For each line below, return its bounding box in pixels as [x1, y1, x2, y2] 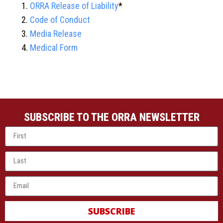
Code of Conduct [30, 14, 90, 25]
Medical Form [30, 42, 78, 53]
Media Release [30, 28, 82, 39]
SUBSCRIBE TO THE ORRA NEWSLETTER [23, 111, 200, 123]
